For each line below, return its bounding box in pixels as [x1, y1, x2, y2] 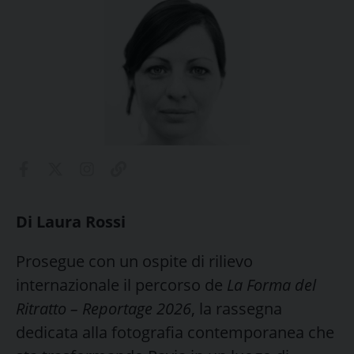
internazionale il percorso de [16, 273, 227, 296]
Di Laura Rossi [16, 210, 126, 232]
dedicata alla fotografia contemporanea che [16, 321, 334, 343]
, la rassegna [191, 297, 282, 319]
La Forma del [227, 273, 316, 296]
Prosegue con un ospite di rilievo [16, 250, 253, 272]
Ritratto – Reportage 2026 [16, 297, 191, 319]
